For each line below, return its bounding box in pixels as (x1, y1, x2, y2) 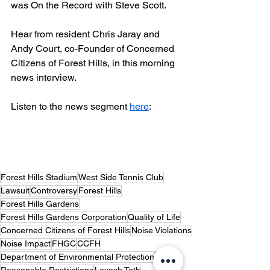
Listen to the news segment (11, 100, 130, 112)
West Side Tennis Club (78, 172, 163, 182)
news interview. (11, 71, 77, 83)
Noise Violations (131, 225, 192, 235)
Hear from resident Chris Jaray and (11, 28, 162, 40)
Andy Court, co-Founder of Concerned (11, 42, 177, 54)
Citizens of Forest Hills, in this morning (11, 57, 177, 69)
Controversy (31, 185, 77, 195)
